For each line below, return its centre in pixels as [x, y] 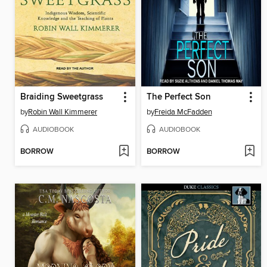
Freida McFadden [183, 112]
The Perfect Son [178, 97]
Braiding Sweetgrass [62, 97]
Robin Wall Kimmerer [63, 112]
